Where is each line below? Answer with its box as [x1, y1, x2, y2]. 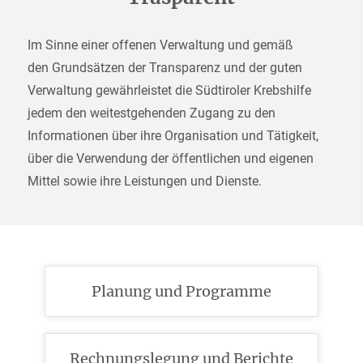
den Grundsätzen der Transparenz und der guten [27, 60, 302, 76]
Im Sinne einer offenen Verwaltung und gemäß [27, 37, 293, 53]
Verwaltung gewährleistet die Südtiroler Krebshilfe [27, 83, 311, 99]
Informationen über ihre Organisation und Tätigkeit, [27, 128, 318, 144]
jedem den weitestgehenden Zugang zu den [27, 105, 275, 122]
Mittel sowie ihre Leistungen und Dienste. [27, 173, 262, 190]
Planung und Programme [91, 282, 271, 301]
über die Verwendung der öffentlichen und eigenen [27, 151, 314, 167]
